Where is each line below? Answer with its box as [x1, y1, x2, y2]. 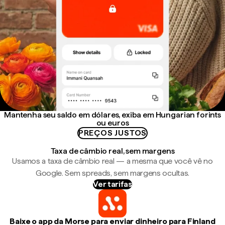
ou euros [96, 118, 129, 128]
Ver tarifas [93, 179, 132, 189]
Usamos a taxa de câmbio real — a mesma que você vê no [12, 156, 213, 166]
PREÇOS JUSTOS [78, 128, 147, 138]
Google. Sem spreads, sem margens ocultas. [36, 168, 189, 178]
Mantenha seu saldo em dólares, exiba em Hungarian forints [4, 110, 221, 120]
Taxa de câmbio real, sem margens [50, 146, 175, 156]
